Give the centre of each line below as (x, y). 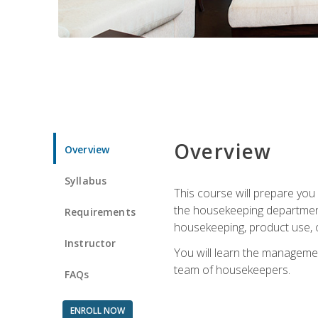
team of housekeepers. (232, 269)
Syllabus (86, 180)
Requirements (100, 212)
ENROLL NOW (97, 310)
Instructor (91, 243)
